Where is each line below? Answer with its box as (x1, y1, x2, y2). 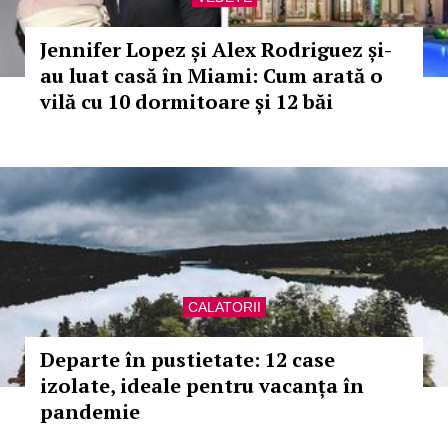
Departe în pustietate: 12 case (40, 346, 335, 373)
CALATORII (187, 299, 261, 315)
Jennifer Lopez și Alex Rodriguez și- (40, 36, 392, 63)
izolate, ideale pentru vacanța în (40, 372, 364, 399)
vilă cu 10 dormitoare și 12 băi (40, 88, 333, 115)
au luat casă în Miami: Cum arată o (40, 62, 383, 89)
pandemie (40, 398, 140, 425)
